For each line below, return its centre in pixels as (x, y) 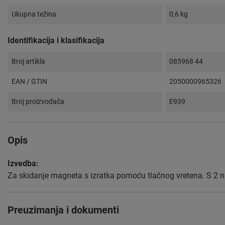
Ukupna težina (34, 14)
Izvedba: (23, 164)
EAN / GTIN (29, 82)
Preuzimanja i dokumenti (63, 210)
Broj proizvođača (38, 102)
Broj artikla (28, 62)
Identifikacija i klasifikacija (56, 41)
